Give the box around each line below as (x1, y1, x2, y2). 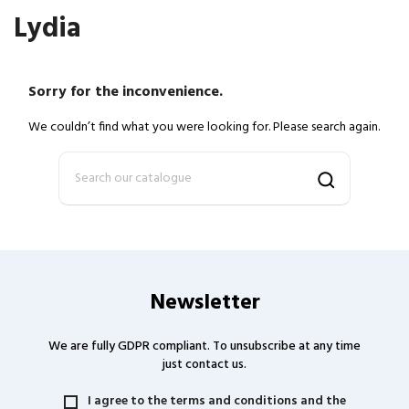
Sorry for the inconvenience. (28, 79, 223, 104)
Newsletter (149, 285, 260, 320)
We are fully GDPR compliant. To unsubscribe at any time (48, 335, 361, 357)
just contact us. (163, 353, 246, 375)
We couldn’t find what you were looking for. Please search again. (28, 116, 380, 138)
